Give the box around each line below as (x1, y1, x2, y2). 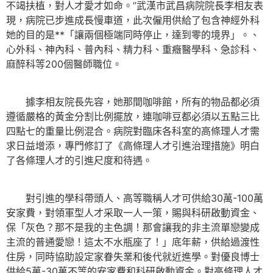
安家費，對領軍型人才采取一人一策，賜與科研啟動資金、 (6, 207, 260, 219)
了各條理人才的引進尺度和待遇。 (6, 154, 152, 166)
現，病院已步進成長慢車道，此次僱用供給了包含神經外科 (6, 13, 260, 26)
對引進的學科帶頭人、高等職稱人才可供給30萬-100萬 (6, 192, 263, 205)
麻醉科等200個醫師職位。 (6, 57, 122, 70)
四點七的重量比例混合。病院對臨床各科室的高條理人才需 (6, 124, 260, 137)
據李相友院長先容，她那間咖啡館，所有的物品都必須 (6, 95, 260, 108)
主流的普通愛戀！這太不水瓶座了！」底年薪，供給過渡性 (6, 236, 260, 249)
